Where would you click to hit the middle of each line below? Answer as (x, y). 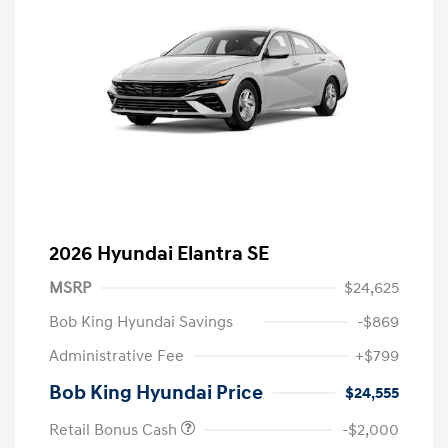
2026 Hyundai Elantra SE (159, 254)
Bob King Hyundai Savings (141, 322)
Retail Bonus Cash (115, 430)
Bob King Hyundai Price (156, 393)
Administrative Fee (116, 356)
